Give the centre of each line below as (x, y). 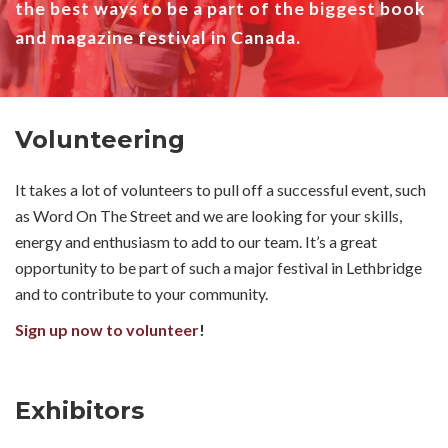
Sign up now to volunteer (107, 329)
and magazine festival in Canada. (158, 37)
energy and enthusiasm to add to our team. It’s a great (196, 241)
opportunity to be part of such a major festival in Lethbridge (218, 267)
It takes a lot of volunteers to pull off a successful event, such (220, 189)
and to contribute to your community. (141, 293)
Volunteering (100, 139)
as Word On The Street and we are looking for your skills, (208, 215)
